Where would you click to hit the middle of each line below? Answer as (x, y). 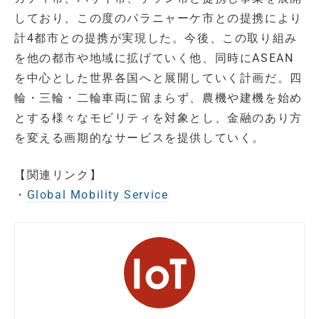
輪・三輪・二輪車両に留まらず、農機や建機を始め (158, 98)
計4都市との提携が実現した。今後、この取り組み (156, 38)
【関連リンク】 (58, 175)
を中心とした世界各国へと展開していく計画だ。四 (158, 78)
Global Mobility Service (98, 195)
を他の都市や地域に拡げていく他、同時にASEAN (154, 58)
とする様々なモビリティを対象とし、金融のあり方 (158, 118)
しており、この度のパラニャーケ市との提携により (158, 19)
